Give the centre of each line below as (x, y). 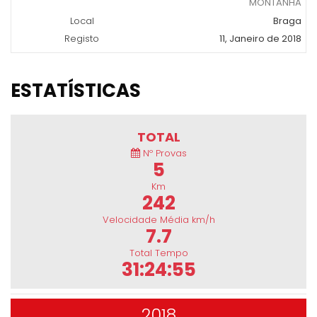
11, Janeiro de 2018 (260, 39)
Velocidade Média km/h (158, 220)
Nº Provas (163, 153)
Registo (82, 39)
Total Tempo (158, 253)
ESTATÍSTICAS (76, 91)
